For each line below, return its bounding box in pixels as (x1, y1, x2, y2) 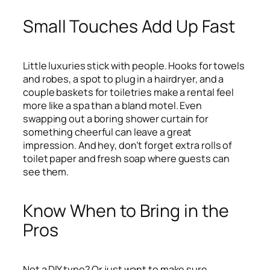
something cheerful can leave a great (23, 125, 192, 139)
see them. (23, 165, 69, 178)
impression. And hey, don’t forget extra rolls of (23, 138, 233, 152)
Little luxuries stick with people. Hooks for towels (23, 58, 245, 72)
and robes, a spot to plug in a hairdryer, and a (23, 72, 224, 86)
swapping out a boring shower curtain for (23, 111, 209, 125)
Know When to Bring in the (23, 198, 229, 222)
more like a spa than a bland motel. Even (23, 98, 202, 112)
